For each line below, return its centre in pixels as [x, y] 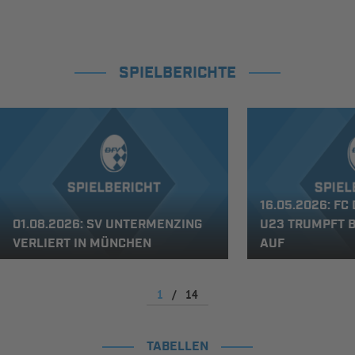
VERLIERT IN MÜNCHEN [82, 243]
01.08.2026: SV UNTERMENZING [107, 224]
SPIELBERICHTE [177, 73]
